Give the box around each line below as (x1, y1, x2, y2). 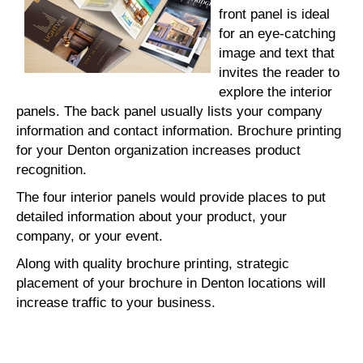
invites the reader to (219, 65, 340, 80)
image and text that (219, 45, 335, 61)
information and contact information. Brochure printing (16, 123, 341, 139)
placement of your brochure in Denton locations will (16, 275, 326, 291)
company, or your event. (16, 228, 163, 244)
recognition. (16, 162, 87, 177)
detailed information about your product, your (16, 209, 287, 224)
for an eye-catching (219, 26, 335, 41)
